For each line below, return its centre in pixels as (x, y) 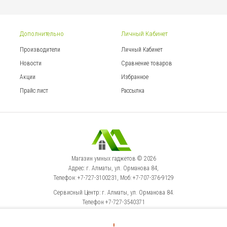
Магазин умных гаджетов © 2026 (113, 158)
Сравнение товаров (147, 63)
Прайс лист (34, 90)
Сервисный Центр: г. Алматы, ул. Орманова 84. (113, 192)
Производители (40, 49)
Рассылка (133, 90)
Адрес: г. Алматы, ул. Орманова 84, (113, 168)
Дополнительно (42, 33)
